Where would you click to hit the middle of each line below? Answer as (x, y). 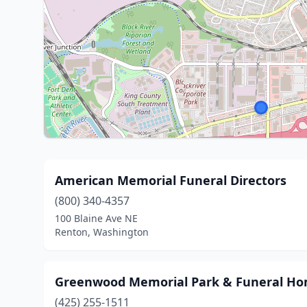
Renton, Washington (102, 232)
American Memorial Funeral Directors (171, 180)
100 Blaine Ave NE (96, 218)
